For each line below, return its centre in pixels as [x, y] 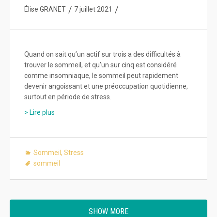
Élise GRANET [45, 9]
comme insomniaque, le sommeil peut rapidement [101, 75]
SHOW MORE [108, 211]
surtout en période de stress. [68, 97]
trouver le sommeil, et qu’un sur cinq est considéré [101, 65]
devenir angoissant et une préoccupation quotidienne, [106, 86]
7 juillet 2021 [93, 9]
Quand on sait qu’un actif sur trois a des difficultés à [102, 54]
